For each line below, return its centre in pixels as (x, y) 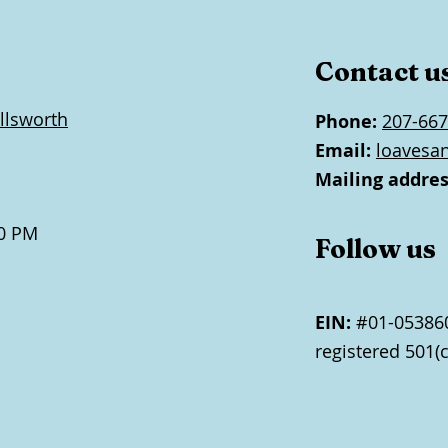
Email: (343, 150)
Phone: (346, 121)
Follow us (375, 249)
